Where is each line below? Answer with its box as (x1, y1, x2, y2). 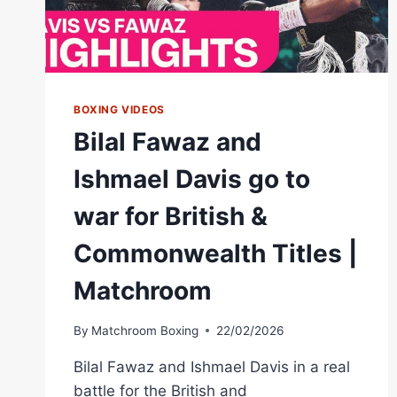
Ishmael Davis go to (74, 164, 310, 195)
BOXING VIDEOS (74, 103, 165, 117)
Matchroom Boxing (91, 323, 199, 338)
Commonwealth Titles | (74, 238, 357, 269)
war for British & (74, 201, 268, 232)
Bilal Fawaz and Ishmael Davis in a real (74, 357, 350, 376)
